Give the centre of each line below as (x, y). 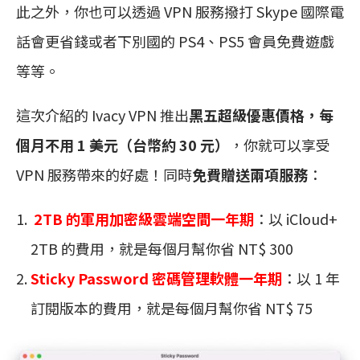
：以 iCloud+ (296, 219)
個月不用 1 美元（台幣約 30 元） (123, 145)
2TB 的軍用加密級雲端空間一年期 (142, 219)
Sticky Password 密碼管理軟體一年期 (156, 278)
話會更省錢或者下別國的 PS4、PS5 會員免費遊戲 (175, 41)
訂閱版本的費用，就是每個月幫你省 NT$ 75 (172, 308)
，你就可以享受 (280, 145)
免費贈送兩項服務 (250, 175)
